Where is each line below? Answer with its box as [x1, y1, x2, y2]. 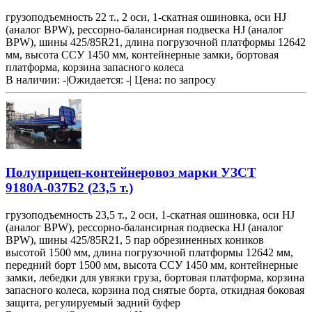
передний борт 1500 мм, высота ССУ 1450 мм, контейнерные [6, 258, 298, 271]
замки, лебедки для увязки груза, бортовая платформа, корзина [6, 271, 304, 283]
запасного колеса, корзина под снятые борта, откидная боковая [6, 283, 304, 296]
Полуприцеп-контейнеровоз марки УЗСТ [6, 165, 256, 180]
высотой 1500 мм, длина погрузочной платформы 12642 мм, [6, 246, 293, 258]
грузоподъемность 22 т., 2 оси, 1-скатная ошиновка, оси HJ [6, 11, 286, 24]
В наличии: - [6, 74, 66, 86]
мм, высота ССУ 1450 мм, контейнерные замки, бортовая [6, 49, 279, 61]
